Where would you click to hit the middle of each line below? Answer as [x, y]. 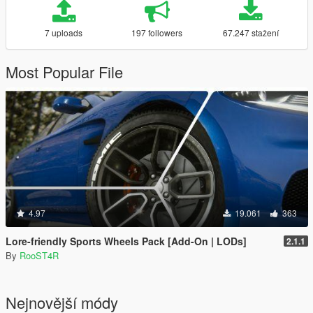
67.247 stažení [250, 32]
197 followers [157, 32]
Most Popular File [64, 72]
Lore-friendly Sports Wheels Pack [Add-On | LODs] [126, 241]
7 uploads [64, 32]
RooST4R [39, 255]
